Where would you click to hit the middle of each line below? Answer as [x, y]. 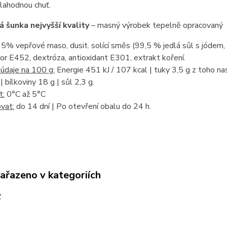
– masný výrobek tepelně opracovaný [157, 26]
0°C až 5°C [25, 94]
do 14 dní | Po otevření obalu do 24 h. [82, 107]
